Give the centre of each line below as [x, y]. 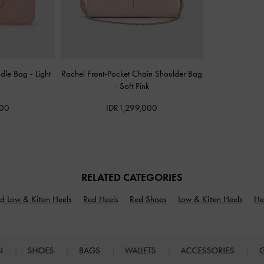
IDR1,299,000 [132, 108]
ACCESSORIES [209, 250]
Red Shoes [148, 199]
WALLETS [141, 250]
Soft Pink [135, 86]
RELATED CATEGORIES [132, 177]
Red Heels [100, 199]
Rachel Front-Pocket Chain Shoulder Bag [132, 74]
